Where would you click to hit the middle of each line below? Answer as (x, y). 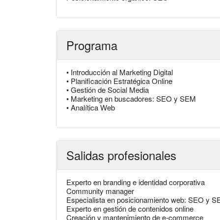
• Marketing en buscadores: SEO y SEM (131, 99)
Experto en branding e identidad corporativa (136, 182)
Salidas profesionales (121, 155)
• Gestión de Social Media (108, 90)
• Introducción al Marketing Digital (120, 72)
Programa (92, 45)
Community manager (100, 191)
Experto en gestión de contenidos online (130, 209)
